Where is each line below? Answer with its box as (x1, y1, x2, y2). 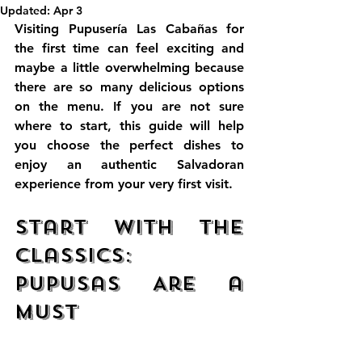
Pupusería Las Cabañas (68, 21, 217, 36)
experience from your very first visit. (15, 176, 233, 192)
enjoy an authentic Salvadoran (15, 157, 244, 172)
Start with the (15, 214, 244, 240)
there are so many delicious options (15, 79, 244, 95)
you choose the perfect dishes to (15, 137, 244, 153)
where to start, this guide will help (15, 118, 244, 133)
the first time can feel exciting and (15, 40, 244, 56)
